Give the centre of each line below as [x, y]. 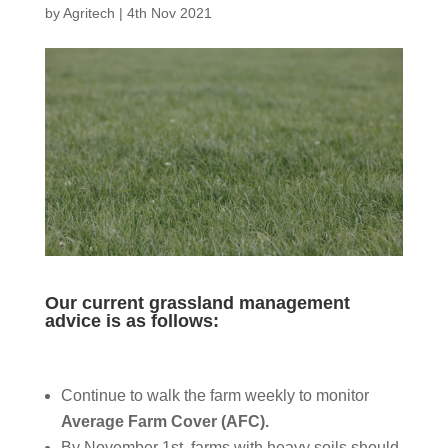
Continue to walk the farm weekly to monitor [214, 396]
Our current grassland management [197, 303]
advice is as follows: [131, 321]
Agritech [88, 13]
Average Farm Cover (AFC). [164, 422]
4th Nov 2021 [169, 13]
